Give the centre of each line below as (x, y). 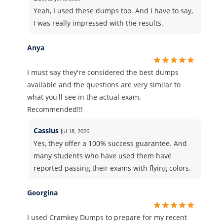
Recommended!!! (55, 109)
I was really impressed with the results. (99, 23)
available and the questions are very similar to (104, 84)
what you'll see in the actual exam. (84, 97)
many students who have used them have (103, 155)
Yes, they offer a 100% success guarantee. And (110, 143)
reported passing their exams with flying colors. (112, 168)
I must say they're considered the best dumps (103, 72)
